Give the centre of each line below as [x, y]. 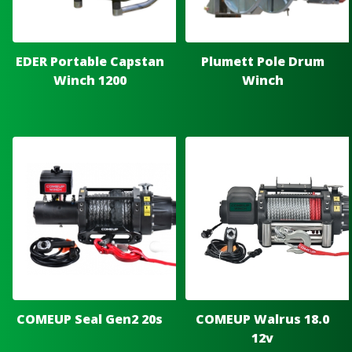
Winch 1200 [90, 81]
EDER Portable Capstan [90, 62]
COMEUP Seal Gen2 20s [90, 319]
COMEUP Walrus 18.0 [262, 319]
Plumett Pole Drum [262, 62]
